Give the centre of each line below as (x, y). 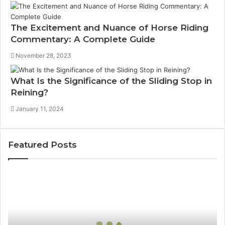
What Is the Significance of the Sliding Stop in (111, 81)
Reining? (29, 92)
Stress (18, 216)
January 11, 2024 (40, 109)
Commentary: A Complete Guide (83, 39)
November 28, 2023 (43, 55)
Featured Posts (42, 145)
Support (20, 205)
